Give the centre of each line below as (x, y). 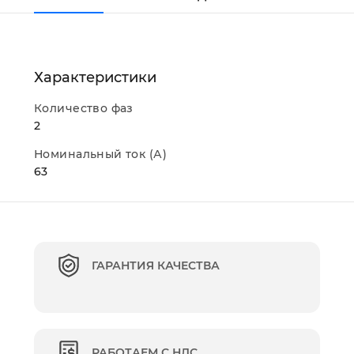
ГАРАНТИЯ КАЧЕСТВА (156, 265)
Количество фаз (84, 108)
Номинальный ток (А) (100, 154)
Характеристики (95, 77)
